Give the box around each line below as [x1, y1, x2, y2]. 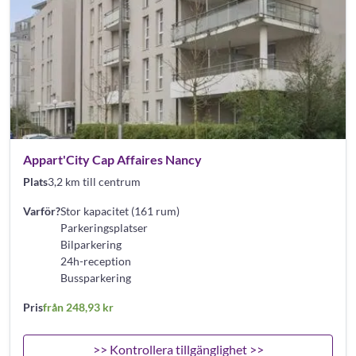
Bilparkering [60, 237, 122, 251]
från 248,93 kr [43, 300, 114, 314]
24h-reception [60, 253, 131, 268]
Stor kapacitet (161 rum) [60, 203, 180, 218]
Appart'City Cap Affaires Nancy [23, 151, 202, 167]
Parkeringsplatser [60, 220, 148, 234]
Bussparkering [60, 270, 131, 284]
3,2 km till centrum [48, 174, 141, 188]
